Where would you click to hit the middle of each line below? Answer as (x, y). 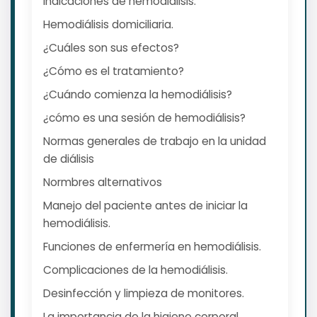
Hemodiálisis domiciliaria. (108, 25)
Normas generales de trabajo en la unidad (155, 142)
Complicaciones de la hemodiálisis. (136, 270)
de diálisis (69, 159)
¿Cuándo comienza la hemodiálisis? (138, 95)
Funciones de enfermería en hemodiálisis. (152, 247)
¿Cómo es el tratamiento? (114, 71)
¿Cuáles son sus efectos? (111, 48)
